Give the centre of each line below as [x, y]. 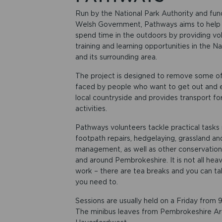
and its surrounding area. [116, 57]
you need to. [96, 182]
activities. [91, 109]
